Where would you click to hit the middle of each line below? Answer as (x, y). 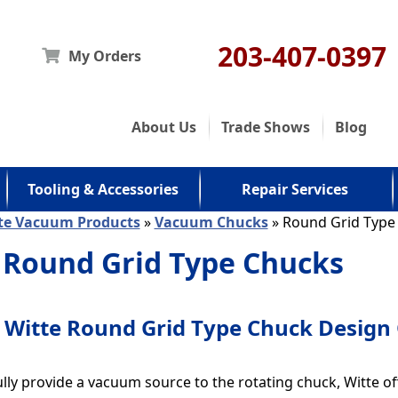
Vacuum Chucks (211, 222)
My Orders (105, 56)
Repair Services (295, 189)
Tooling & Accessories (103, 189)
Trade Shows (265, 127)
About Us (163, 127)
